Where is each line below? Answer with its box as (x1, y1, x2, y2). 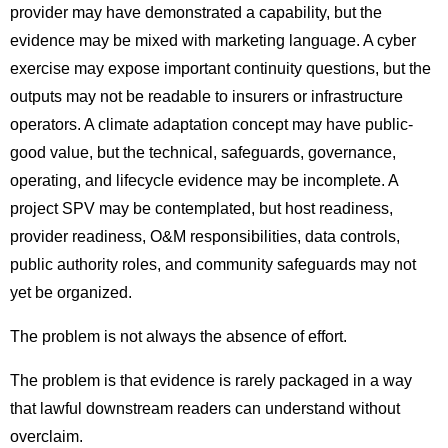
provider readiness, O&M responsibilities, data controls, (10, 228, 400, 246)
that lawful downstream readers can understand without (10, 400, 400, 418)
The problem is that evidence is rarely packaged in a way (10, 372, 412, 390)
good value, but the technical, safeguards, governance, (10, 144, 396, 162)
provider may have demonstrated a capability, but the (10, 4, 382, 22)
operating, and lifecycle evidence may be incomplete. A (10, 172, 398, 190)
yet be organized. (10, 284, 132, 302)
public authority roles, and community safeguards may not (10, 256, 416, 274)
